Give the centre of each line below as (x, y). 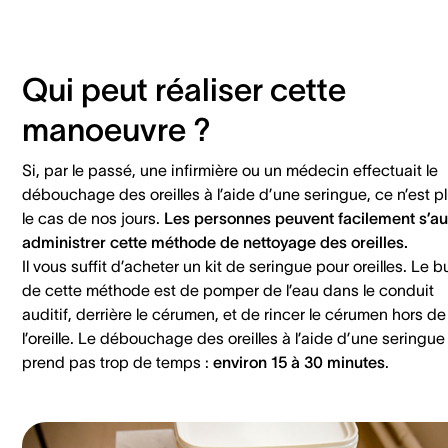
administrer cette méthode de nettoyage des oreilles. (215, 241)
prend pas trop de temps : (117, 361)
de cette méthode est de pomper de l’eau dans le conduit (228, 289)
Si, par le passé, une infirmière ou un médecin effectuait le (230, 169)
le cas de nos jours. (93, 217)
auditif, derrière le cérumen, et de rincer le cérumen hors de (234, 313)
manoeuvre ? (116, 129)
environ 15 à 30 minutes (299, 361)
